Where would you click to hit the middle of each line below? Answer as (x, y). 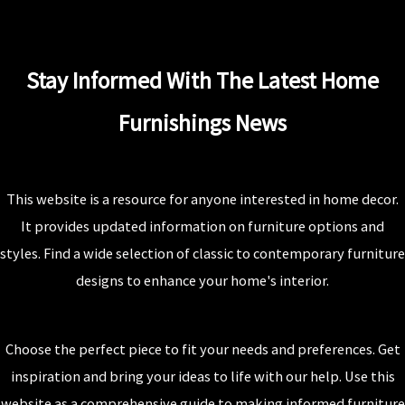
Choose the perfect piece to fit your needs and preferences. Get (202, 349)
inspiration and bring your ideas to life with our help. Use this (202, 377)
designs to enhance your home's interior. (202, 281)
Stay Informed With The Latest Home (202, 80)
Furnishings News (202, 122)
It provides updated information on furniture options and (202, 226)
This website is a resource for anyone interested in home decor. (202, 199)
